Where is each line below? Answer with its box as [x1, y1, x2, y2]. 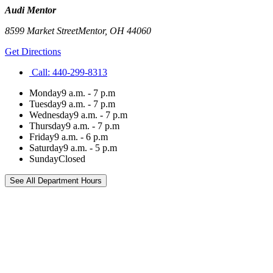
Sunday [29, 154, 58, 164]
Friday [29, 132, 54, 142]
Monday [29, 88, 62, 98]
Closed [58, 154, 85, 164]
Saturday [29, 143, 63, 153]
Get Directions [5, 46, 61, 57]
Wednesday [29, 110, 74, 120]
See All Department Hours [10, 176, 102, 185]
